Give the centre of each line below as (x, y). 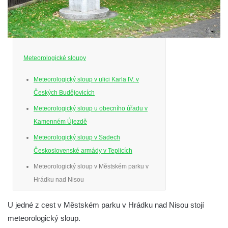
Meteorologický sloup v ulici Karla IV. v (86, 80)
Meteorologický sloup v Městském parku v (91, 167)
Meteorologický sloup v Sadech (77, 138)
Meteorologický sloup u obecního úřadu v (91, 109)
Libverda (46, 209)
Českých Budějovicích (64, 93)
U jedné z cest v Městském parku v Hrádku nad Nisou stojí (106, 205)
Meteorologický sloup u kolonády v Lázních (93, 196)
